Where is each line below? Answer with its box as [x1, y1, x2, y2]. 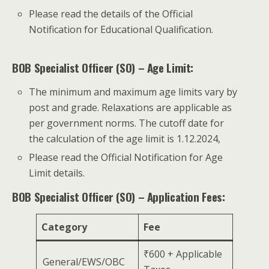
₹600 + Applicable [144, 247, 222, 261]
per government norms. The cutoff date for [29, 116, 225, 130]
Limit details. [29, 166, 85, 180]
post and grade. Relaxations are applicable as [29, 101, 232, 115]
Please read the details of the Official [29, 7, 193, 21]
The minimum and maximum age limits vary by [29, 85, 238, 99]
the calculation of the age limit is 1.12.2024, [29, 132, 221, 146]
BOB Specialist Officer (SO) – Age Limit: [12, 59, 194, 76]
